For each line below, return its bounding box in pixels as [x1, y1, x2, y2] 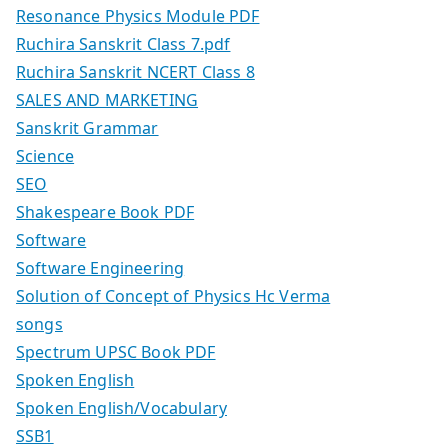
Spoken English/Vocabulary [16, 397, 227, 420]
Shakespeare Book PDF [16, 201, 195, 224]
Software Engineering [16, 257, 185, 280]
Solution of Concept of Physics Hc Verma [16, 285, 331, 308]
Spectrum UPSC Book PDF [16, 341, 216, 364]
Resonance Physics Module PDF [16, 5, 260, 28]
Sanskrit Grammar [16, 117, 159, 140]
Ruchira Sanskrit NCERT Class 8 [16, 61, 255, 84]
